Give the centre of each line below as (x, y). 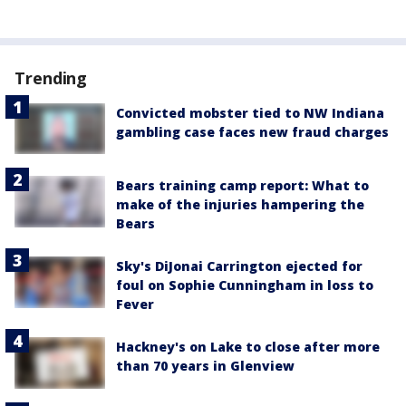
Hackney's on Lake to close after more (248, 347)
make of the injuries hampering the (240, 205)
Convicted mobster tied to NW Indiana (250, 113)
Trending (51, 78)
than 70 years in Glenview (205, 366)
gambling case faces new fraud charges (252, 132)
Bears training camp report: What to (242, 186)
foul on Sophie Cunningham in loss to (245, 285)
